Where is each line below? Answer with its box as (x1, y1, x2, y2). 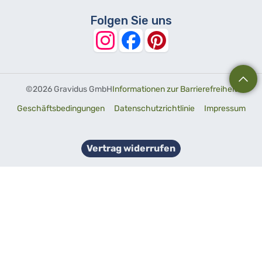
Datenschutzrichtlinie (113, 103, 195, 113)
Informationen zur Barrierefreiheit (112, 84, 237, 94)
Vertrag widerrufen (85, 143, 177, 154)
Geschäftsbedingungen (16, 103, 105, 113)
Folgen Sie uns (90, 13, 172, 27)
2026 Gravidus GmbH (32, 84, 112, 94)
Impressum (204, 103, 246, 113)
